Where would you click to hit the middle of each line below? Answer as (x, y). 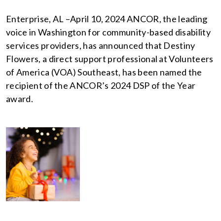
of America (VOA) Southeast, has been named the (104, 72)
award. (19, 99)
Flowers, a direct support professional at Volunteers (110, 59)
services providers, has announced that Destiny (101, 45)
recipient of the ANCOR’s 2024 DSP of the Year (101, 85)
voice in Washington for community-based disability (109, 32)
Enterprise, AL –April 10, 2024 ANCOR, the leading (107, 19)
